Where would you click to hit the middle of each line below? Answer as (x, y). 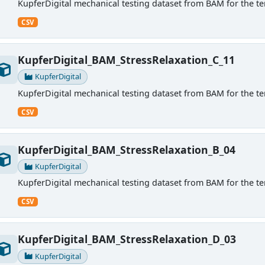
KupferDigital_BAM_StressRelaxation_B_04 (126, 149)
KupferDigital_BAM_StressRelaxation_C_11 (126, 59)
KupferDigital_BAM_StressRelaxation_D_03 (127, 239)
